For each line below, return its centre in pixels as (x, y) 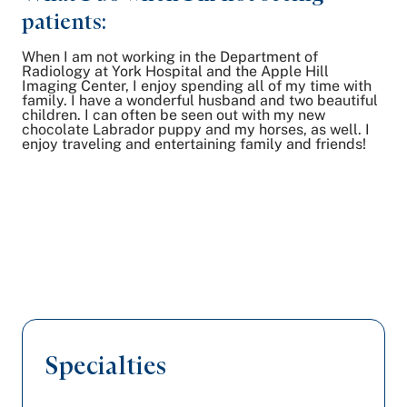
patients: (64, 21)
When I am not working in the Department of (170, 57)
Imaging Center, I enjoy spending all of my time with (197, 86)
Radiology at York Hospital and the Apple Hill (175, 71)
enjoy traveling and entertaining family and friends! (194, 144)
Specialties (105, 365)
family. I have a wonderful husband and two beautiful (200, 100)
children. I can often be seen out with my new (174, 115)
